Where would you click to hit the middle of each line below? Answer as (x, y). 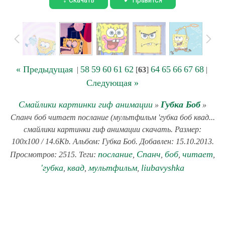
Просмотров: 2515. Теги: (54, 154)
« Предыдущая (44, 69)
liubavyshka (163, 168)
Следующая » (113, 83)
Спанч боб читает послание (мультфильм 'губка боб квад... (113, 117)
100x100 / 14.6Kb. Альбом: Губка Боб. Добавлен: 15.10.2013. (113, 141)
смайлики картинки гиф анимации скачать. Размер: (113, 129)
